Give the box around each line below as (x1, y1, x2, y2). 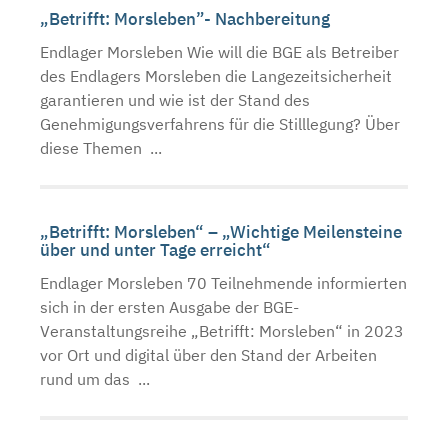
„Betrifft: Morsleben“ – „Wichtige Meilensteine (40, 221, 402, 243)
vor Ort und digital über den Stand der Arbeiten (40, 345, 377, 365)
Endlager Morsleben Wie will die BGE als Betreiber (40, 42, 399, 62)
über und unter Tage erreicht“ (40, 239, 275, 261)
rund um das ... (40, 369, 150, 389)
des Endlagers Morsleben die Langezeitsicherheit (40, 66, 392, 86)
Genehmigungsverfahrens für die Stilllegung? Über (40, 114, 400, 134)
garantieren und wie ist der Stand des (40, 90, 310, 110)
